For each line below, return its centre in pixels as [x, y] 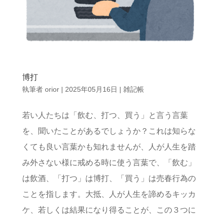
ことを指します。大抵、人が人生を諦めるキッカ [109, 194]
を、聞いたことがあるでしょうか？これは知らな [109, 131]
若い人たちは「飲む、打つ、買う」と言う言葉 [105, 115]
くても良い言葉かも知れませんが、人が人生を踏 [109, 147]
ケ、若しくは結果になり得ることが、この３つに [109, 210]
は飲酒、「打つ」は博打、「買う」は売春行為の [109, 179]
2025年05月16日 [91, 90]
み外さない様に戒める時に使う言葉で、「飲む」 [109, 163]
